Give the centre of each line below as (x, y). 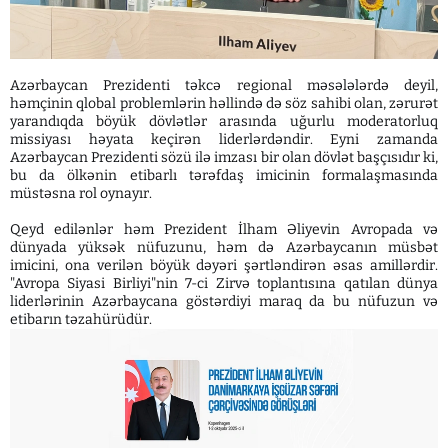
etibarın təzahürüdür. (81, 319)
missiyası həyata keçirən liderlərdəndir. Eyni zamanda (224, 139)
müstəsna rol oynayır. (81, 193)
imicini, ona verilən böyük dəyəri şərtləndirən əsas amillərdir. (224, 265)
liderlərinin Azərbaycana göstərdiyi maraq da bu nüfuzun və (224, 301)
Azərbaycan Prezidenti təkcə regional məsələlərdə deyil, (224, 85)
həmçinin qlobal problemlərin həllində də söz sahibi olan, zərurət (224, 103)
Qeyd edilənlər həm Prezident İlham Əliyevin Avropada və (224, 229)
